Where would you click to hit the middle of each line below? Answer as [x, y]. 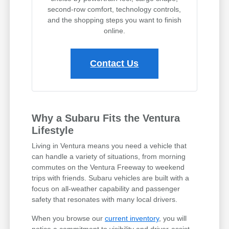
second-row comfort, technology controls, [114, 9]
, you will [173, 219]
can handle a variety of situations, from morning [109, 157]
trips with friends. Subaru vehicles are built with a [111, 178]
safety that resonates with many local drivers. [105, 200]
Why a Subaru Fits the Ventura [106, 118]
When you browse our [68, 219]
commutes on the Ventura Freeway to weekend [108, 167]
